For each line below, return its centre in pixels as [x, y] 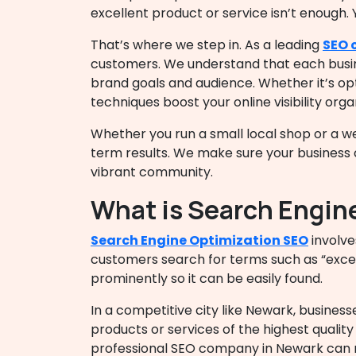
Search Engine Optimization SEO [199, 240]
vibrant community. [152, 172]
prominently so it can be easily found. [207, 279]
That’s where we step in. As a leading [207, 45]
